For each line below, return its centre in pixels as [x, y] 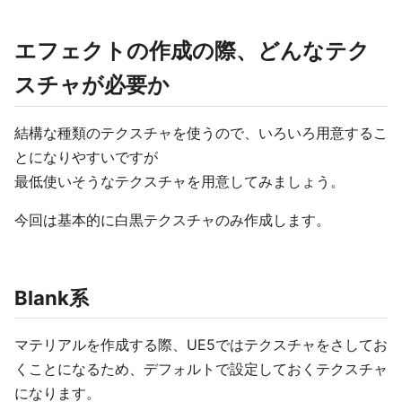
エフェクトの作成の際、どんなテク [192, 51]
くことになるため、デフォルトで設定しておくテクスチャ [201, 369]
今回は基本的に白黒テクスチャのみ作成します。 [172, 220]
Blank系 [52, 298]
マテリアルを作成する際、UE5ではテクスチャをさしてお [201, 345]
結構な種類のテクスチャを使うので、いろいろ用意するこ [201, 133]
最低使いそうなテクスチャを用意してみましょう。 [179, 181]
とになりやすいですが [86, 157]
